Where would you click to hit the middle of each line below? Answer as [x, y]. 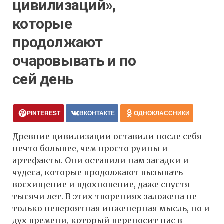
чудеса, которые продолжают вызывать [98, 173]
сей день [43, 79]
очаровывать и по [74, 61]
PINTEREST [44, 113]
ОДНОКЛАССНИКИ [162, 113]
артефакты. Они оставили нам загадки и [101, 161]
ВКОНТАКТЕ [97, 113]
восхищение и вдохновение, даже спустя [101, 185]
